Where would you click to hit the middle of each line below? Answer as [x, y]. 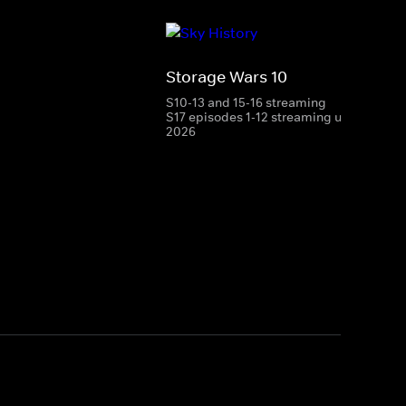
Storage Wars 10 [227, 77]
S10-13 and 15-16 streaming [246, 102]
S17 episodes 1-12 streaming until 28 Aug [285, 116]
